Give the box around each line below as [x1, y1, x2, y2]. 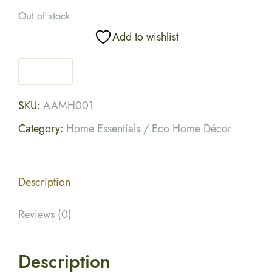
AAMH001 [43, 98, 93, 114]
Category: [18, 121, 66, 137]
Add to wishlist [112, 29, 178, 46]
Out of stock [18, 8, 70, 24]
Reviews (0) [18, 206, 72, 223]
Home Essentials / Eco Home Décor [66, 121, 231, 137]
